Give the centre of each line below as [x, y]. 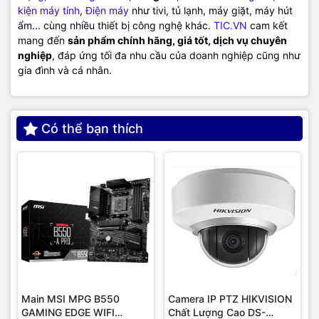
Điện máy [107, 11]
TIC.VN [230, 26]
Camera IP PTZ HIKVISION [230, 299]
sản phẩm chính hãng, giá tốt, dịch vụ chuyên [177, 41]
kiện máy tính [49, 11]
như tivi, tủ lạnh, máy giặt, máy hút [211, 11]
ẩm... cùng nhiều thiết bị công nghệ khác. [116, 26]
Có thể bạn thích [92, 129]
